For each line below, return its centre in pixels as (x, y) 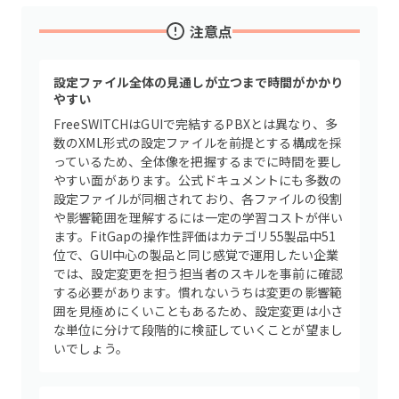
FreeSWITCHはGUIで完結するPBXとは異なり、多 (195, 124)
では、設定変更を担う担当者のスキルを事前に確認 (199, 273)
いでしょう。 (91, 348)
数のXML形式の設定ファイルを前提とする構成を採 (198, 142)
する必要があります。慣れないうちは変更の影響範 (198, 292)
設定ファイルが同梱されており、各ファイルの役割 (198, 199)
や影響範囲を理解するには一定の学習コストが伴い (199, 217)
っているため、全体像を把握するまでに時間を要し (198, 161)
